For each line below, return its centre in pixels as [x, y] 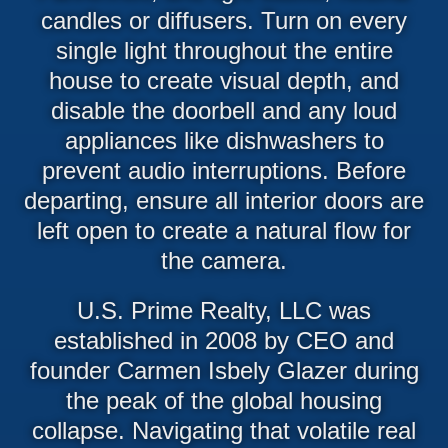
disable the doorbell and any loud [224, 110]
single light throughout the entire [224, 50]
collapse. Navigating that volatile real [224, 430]
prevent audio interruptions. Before [224, 170]
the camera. [224, 260]
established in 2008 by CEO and [224, 340]
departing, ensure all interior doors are [224, 200]
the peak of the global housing [224, 400]
